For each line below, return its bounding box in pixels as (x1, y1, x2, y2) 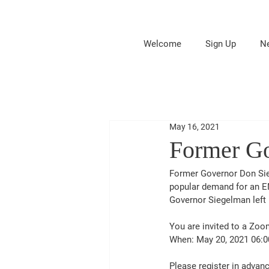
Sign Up (205, 38, 236, 49)
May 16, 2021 (169, 122, 220, 131)
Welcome (143, 38, 181, 49)
